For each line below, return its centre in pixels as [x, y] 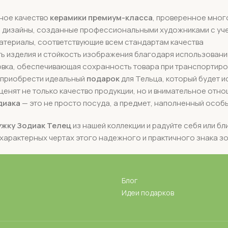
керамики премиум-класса [101, 18]
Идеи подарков [148, 193]
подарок [103, 79]
